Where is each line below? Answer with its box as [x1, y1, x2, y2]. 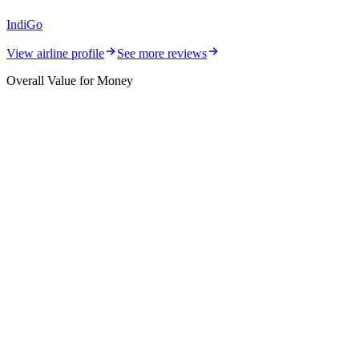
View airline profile [6, 46, 104, 60]
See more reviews [117, 46, 207, 60]
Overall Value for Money [6, 73, 133, 87]
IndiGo [6, 17, 42, 31]
